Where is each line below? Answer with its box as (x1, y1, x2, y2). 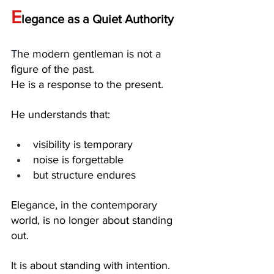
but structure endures (33, 168, 136, 181)
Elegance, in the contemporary (11, 198, 160, 211)
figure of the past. (11, 62, 94, 75)
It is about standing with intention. (11, 259, 170, 272)
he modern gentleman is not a (17, 47, 164, 60)
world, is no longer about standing (11, 213, 176, 226)
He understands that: (11, 108, 110, 120)
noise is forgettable (33, 153, 124, 166)
